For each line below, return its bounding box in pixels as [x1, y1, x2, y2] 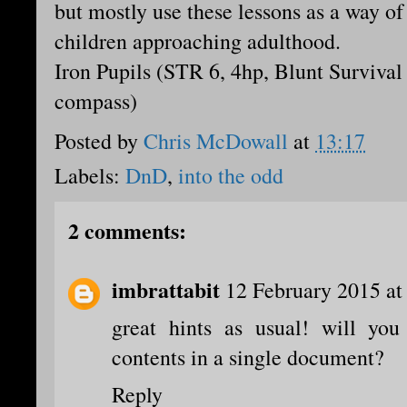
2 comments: [68, 214, 186, 247]
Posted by [55, 126, 144, 156]
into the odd [178, 161, 283, 191]
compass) [55, 86, 137, 116]
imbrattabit [112, 273, 220, 306]
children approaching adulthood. [55, 26, 341, 56]
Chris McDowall [144, 126, 288, 156]
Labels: [55, 161, 125, 191]
